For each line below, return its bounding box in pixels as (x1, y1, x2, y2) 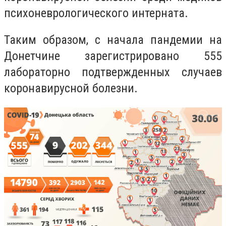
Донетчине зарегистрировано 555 (4, 49, 222, 64)
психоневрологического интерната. (4, 6, 188, 20)
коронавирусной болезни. (4, 81, 138, 96)
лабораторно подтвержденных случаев (4, 65, 222, 80)
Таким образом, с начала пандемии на (4, 33, 222, 47)
